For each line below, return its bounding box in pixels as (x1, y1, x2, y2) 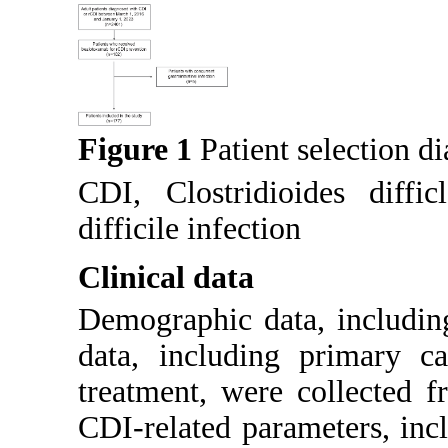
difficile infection (78, 210, 302, 246)
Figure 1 (78, 132, 193, 168)
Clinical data (78, 259, 255, 295)
